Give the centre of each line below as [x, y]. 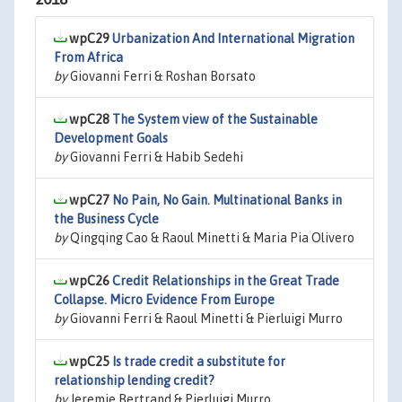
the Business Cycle [106, 219]
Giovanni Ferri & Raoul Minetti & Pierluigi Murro [205, 319]
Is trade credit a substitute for [199, 362]
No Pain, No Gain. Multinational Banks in [227, 200]
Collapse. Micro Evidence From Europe [164, 300]
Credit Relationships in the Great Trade [226, 281]
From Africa [88, 57]
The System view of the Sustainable [215, 119]
